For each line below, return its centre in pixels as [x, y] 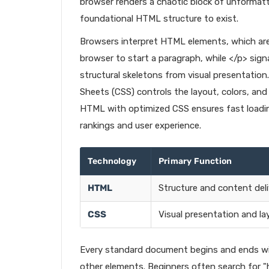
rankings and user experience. [141, 125]
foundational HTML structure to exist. [159, 19]
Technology [112, 161]
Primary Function [195, 161]
